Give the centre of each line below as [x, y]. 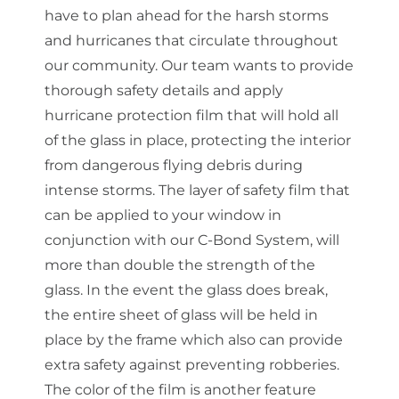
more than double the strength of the [180, 265]
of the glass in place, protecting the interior [198, 140]
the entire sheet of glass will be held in [181, 314]
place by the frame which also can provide [194, 339]
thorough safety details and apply [164, 90]
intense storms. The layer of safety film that [197, 190]
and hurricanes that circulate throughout [191, 40]
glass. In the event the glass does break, [186, 289]
